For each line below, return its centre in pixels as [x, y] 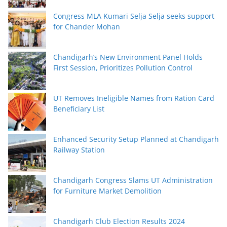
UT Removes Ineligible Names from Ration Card [134, 98]
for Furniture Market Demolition [107, 191]
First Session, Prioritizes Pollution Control [123, 67]
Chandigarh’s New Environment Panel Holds [128, 57]
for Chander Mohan [87, 26]
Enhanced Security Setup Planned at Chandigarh [136, 139]
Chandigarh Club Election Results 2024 [119, 221]
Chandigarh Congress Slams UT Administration [133, 180]
